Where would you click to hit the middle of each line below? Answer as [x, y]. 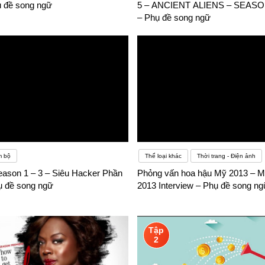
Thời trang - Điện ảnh [226, 156]
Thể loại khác [163, 156]
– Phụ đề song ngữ [174, 18]
